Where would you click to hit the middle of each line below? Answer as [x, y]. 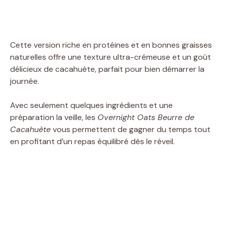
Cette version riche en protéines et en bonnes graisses [111, 45]
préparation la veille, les [54, 117]
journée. [25, 81]
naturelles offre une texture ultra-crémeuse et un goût [110, 57]
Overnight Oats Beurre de [146, 117]
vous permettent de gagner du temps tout [131, 129]
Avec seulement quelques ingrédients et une [91, 105]
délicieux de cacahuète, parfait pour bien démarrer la [107, 69]
